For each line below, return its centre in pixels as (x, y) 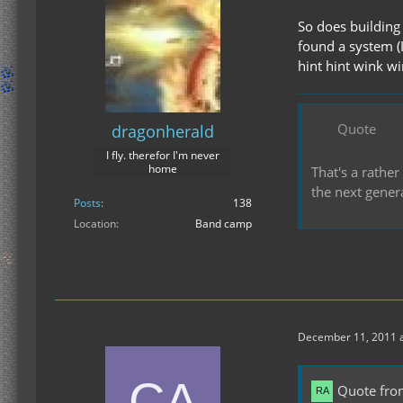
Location (95, 223)
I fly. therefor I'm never (163, 155)
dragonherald (163, 131)
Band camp (224, 223)
